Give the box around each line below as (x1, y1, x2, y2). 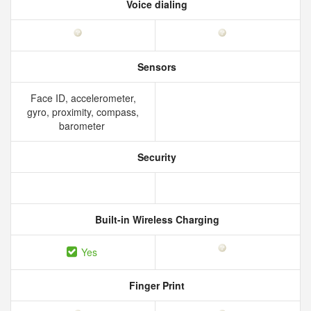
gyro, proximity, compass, (27, 105, 139, 119)
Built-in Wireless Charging (92, 212, 219, 226)
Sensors (135, 60, 176, 74)
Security (135, 150, 176, 164)
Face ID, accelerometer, (30, 91, 136, 105)
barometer (58, 119, 108, 133)
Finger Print (126, 278, 185, 292)
